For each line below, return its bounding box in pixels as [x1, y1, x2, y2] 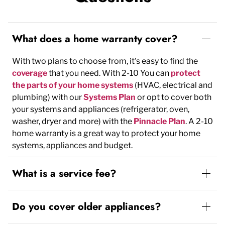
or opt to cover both [136, 92, 211, 102]
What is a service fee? [12, 166, 117, 181]
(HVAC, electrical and [133, 80, 212, 90]
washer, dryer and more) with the [12, 117, 134, 127]
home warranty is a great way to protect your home [12, 129, 200, 139]
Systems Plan [83, 92, 136, 102]
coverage [12, 68, 47, 78]
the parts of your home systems [12, 80, 133, 90]
